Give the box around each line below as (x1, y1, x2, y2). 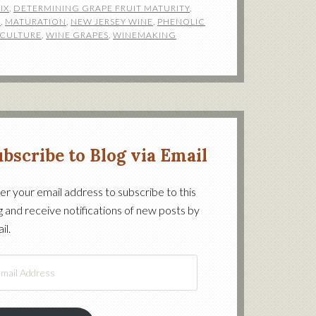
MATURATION (5, 16, 66, 27)
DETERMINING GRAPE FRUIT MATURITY (13, 3, 190, 13)
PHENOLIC (157, 16, 205, 27)
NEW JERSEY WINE (71, 16, 153, 27)
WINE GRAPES (46, 30, 109, 40)
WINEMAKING (113, 30, 176, 40)
